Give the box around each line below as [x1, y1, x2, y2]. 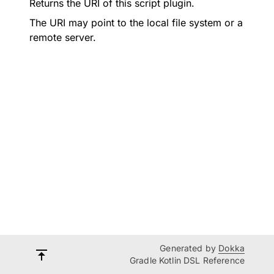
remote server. [29, 31, 96, 43]
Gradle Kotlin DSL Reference [129, 255, 245, 265]
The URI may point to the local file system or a [29, 17, 243, 29]
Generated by [160, 243, 219, 253]
